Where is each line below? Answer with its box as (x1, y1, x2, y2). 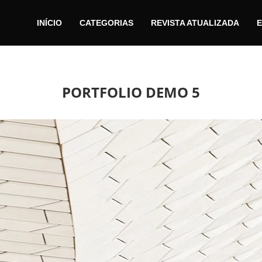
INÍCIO (37, 18, 62, 27)
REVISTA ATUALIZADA (151, 18, 239, 27)
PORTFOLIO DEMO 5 (62, 82, 200, 102)
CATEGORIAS (80, 18, 133, 27)
